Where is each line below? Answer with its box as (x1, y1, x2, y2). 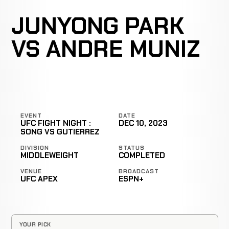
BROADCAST (118, 167, 159, 175)
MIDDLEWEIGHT (20, 150, 79, 161)
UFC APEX (20, 173, 58, 184)
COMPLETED (118, 150, 165, 161)
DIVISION (20, 144, 50, 151)
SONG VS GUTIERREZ (20, 126, 100, 137)
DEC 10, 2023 (118, 118, 168, 128)
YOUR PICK (19, 220, 51, 228)
